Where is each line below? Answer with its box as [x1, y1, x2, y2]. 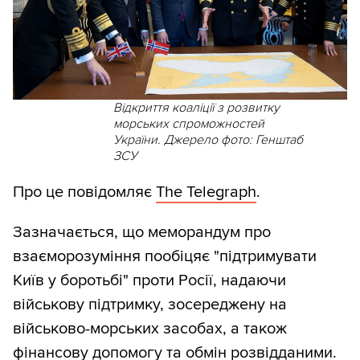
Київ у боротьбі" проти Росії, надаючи [13, 271, 286, 291]
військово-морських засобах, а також [13, 319, 287, 339]
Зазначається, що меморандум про [13, 223, 271, 243]
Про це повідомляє [13, 182, 156, 202]
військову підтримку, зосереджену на [13, 295, 287, 315]
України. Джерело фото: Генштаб [112, 132, 303, 149]
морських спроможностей [112, 116, 264, 133]
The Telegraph [156, 182, 256, 202]
